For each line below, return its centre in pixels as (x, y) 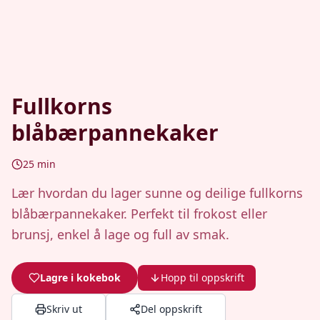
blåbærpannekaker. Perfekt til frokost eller (139, 214)
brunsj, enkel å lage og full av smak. (120, 234)
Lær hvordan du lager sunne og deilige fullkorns (157, 193)
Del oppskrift (171, 309)
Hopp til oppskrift (202, 277)
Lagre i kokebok (80, 277)
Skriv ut (64, 309)
